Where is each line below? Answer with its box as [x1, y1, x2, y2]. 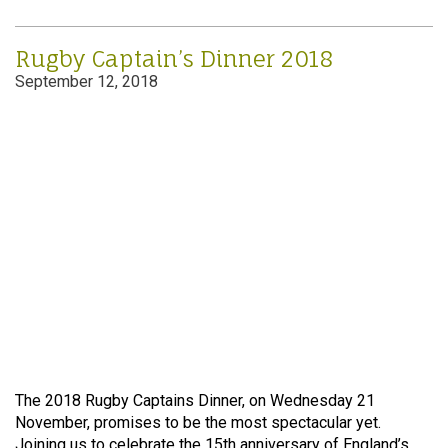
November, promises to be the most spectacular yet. [15, 413, 381, 433]
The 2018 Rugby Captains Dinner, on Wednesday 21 [15, 391, 375, 411]
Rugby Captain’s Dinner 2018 [15, 45, 333, 72]
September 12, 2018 [15, 72, 158, 91]
